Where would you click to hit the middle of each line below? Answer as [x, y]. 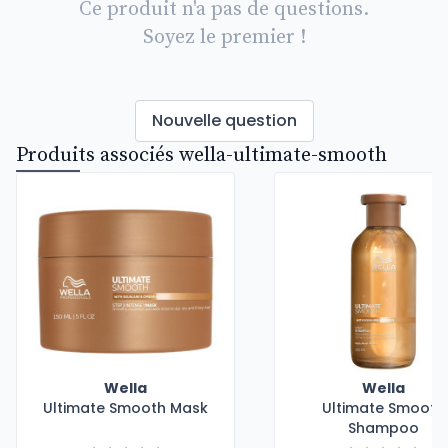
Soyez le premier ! [224, 37]
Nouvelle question [224, 120]
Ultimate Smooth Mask [125, 408]
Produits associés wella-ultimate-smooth [201, 155]
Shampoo [383, 428]
